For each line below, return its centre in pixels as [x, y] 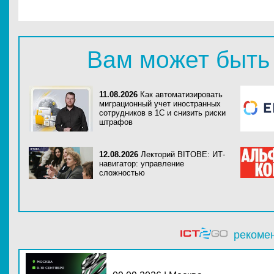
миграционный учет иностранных [160, 104]
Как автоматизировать [181, 94]
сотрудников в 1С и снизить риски [162, 113]
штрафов [116, 122]
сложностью [122, 173]
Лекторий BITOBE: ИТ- [183, 154]
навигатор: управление [142, 164]
